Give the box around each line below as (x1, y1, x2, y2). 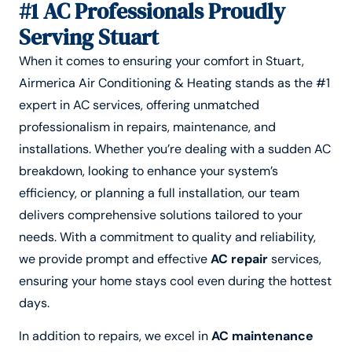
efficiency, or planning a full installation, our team (19, 184, 299, 201)
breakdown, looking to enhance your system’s (19, 162, 278, 179)
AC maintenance (211, 328, 313, 345)
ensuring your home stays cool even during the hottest (19, 272, 332, 289)
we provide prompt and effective (19, 250, 211, 267)
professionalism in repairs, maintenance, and (19, 118, 276, 135)
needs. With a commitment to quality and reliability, (19, 228, 316, 245)
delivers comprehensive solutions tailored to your (19, 206, 302, 223)
